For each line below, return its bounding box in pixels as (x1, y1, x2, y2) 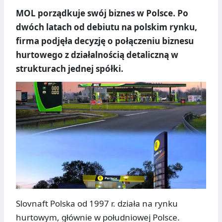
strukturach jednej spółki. (16, 63, 123, 75)
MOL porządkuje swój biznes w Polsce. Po (16, 7, 188, 19)
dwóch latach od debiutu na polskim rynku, (16, 21, 197, 33)
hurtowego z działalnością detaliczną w (16, 49, 178, 61)
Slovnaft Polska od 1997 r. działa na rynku (16, 198, 178, 210)
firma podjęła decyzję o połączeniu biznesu (16, 35, 194, 47)
